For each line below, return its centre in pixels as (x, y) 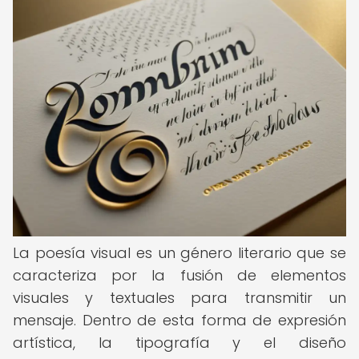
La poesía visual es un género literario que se (179, 253)
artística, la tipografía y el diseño (179, 343)
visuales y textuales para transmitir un (179, 298)
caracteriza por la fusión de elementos (179, 275)
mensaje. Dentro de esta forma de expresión (179, 320)
